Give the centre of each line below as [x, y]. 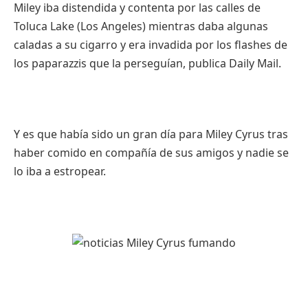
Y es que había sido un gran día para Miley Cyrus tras [151, 134]
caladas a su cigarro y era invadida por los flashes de [151, 44]
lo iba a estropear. [60, 171]
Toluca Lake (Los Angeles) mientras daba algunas [141, 26]
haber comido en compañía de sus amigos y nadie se [151, 152]
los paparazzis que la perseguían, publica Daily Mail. [147, 63]
